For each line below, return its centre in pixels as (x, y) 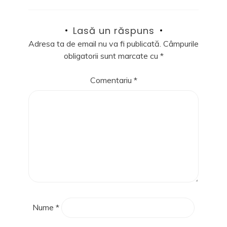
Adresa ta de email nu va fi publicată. (95, 43)
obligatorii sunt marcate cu (112, 55)
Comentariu (112, 80)
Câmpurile (181, 43)
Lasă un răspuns (113, 30)
